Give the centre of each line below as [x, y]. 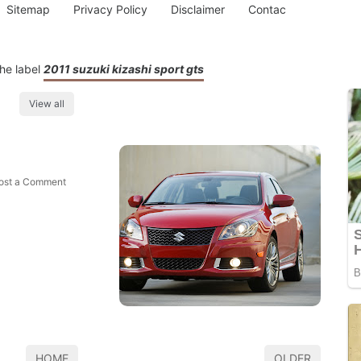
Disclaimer [197, 9]
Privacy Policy [111, 9]
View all [47, 104]
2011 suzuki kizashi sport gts [124, 69]
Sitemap [29, 9]
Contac [267, 9]
